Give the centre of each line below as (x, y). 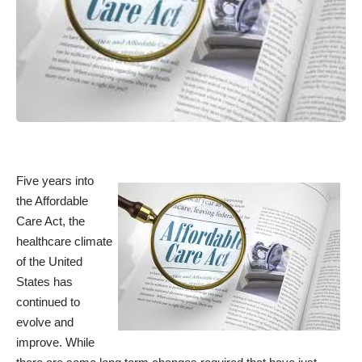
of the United (49, 261)
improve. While (55, 342)
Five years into (55, 180)
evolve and (45, 322)
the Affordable (52, 200)
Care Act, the (51, 221)
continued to (48, 301)
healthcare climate (64, 241)
